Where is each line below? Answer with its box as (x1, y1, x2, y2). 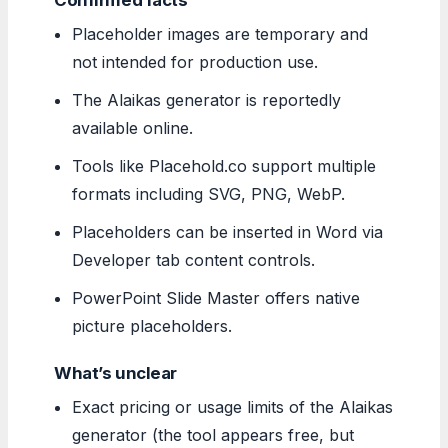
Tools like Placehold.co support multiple (72, 155, 377, 176)
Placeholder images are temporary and (72, 23, 369, 44)
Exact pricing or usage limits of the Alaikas (72, 396, 394, 417)
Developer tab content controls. (72, 249, 316, 270)
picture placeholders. (72, 315, 233, 336)
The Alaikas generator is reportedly (72, 89, 342, 110)
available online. (72, 117, 194, 138)
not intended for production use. (72, 51, 319, 72)
